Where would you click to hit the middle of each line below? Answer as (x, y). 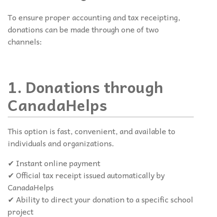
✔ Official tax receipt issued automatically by (86, 175)
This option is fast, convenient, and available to (92, 131)
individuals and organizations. (61, 143)
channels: (25, 41)
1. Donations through (85, 86)
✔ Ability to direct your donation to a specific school (101, 199)
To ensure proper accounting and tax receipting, (94, 17)
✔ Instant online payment (54, 163)
